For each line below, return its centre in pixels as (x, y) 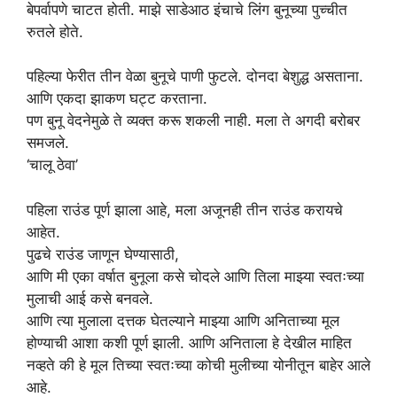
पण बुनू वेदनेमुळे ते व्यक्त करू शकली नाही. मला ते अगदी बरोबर (193, 121)
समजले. (48, 143)
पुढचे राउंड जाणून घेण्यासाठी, (103, 254)
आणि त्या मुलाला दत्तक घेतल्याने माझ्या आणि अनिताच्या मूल (183, 320)
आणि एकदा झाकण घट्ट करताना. (117, 98)
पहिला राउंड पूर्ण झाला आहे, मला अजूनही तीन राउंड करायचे (185, 210)
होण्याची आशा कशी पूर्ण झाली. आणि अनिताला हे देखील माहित (189, 343)
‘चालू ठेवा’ (52, 165)
